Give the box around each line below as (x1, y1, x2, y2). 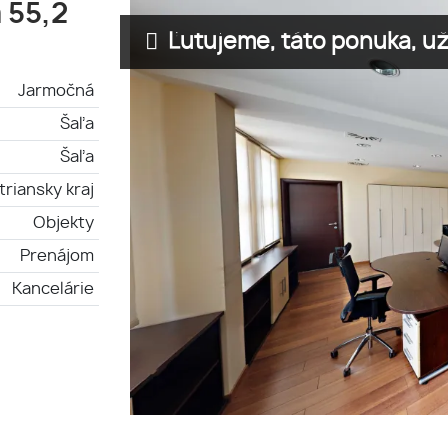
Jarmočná (18, 82, 95, 99)
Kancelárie (12, 280, 95, 297)
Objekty (33, 214, 95, 231)
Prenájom (20, 247, 95, 264)
